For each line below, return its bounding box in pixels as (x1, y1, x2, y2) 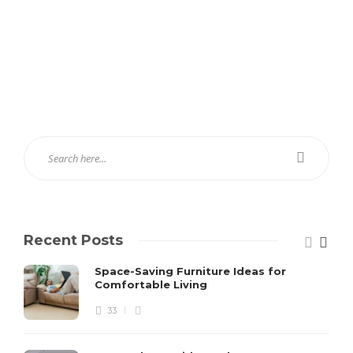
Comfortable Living (95, 277, 210, 291)
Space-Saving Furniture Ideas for (95, 264, 286, 277)
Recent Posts (24, 231, 123, 249)
